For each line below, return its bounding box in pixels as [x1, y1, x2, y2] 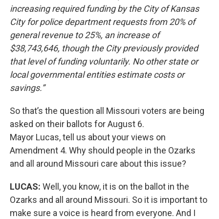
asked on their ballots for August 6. [10, 118, 144, 129]
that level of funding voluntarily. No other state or [10, 56, 198, 66]
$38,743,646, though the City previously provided [10, 43, 198, 53]
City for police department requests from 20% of [10, 16, 195, 27]
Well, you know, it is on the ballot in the [41, 181, 189, 192]
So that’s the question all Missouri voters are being [10, 105, 204, 116]
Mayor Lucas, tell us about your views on [10, 131, 166, 142]
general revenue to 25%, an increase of [10, 29, 159, 40]
